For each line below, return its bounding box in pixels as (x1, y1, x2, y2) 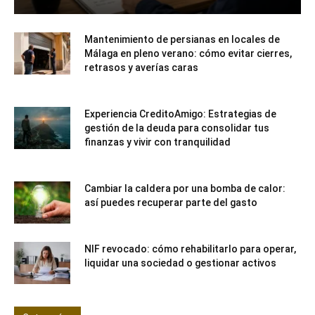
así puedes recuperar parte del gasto (84, 196, 257, 208)
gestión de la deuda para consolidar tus (84, 122, 269, 134)
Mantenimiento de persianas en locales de (84, 33, 280, 45)
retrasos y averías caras (84, 61, 198, 73)
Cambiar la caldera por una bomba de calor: (84, 182, 285, 194)
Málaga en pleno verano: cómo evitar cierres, (84, 47, 292, 59)
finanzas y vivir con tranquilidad (84, 136, 231, 148)
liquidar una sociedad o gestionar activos (84, 257, 276, 269)
